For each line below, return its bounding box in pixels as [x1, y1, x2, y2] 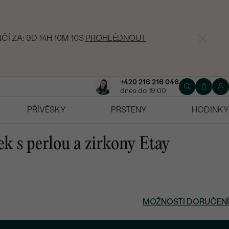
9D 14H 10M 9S [27, 33, 82, 43]
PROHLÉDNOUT [83, 33, 145, 43]
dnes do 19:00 [120, 86, 166, 96]
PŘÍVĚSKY [27, 105, 66, 115]
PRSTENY [111, 105, 147, 115]
